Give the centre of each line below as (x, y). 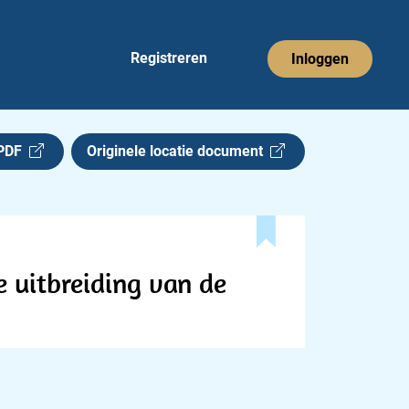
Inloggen (320, 58)
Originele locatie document (178, 151)
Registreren (169, 58)
